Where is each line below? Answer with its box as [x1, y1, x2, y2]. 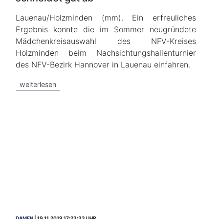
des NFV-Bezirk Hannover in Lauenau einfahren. [16, 60, 190, 69]
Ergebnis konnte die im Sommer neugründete [16, 24, 196, 34]
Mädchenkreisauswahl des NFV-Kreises [16, 36, 196, 46]
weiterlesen [20, 80, 56, 88]
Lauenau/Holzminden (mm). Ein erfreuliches [16, 13, 196, 22]
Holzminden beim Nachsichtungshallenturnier [16, 48, 196, 58]
